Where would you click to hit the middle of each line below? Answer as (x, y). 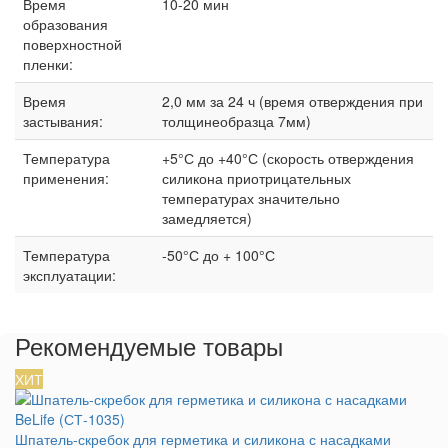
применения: (66, 178)
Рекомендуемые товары (149, 346)
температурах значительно (251, 198)
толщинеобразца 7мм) (236, 121)
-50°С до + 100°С (218, 255)
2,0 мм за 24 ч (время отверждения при (292, 101)
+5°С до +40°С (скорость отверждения (288, 158)
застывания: (63, 121)
